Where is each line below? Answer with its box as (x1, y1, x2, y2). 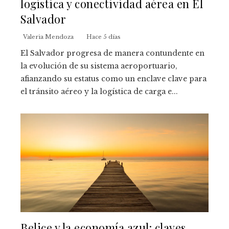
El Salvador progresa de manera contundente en (20, 49, 204, 58)
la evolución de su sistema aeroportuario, (20, 61, 177, 71)
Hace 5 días (86, 33, 121, 41)
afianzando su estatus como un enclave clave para (20, 74, 207, 84)
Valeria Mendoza (23, 33, 74, 41)
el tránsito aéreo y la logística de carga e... (20, 87, 178, 97)
